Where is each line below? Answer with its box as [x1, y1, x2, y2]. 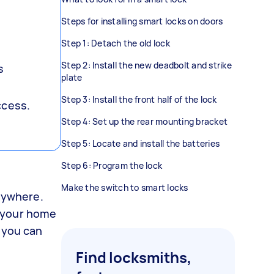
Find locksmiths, [76, 247, 191, 267]
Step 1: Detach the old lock [61, 37, 170, 49]
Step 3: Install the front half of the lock [61, 94, 217, 105]
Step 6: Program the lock [61, 160, 162, 171]
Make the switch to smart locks [61, 182, 190, 193]
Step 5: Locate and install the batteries [61, 138, 222, 149]
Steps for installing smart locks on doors [61, 15, 223, 27]
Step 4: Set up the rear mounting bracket [61, 116, 228, 127]
